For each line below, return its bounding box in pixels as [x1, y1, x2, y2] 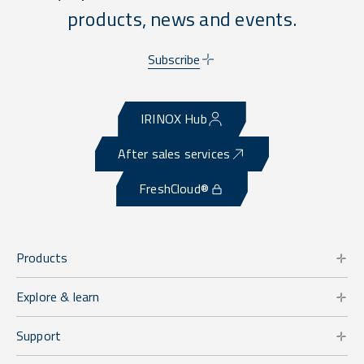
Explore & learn [16, 287, 100, 307]
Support [16, 326, 62, 346]
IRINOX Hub [141, 109, 207, 129]
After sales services [117, 144, 231, 164]
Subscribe [147, 50, 200, 70]
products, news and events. [67, 4, 297, 34]
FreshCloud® [139, 179, 209, 199]
